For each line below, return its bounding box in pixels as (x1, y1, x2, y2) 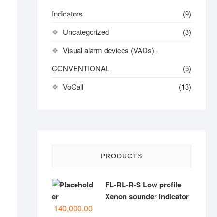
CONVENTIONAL (52, 63, 109, 73)
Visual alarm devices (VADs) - (63, 45, 158, 55)
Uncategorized (63, 27, 109, 37)
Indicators (52, 8, 83, 18)
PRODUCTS (101, 152, 142, 160)
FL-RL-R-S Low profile (105, 179, 181, 190)
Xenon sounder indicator (105, 191, 189, 201)
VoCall (63, 81, 83, 92)
